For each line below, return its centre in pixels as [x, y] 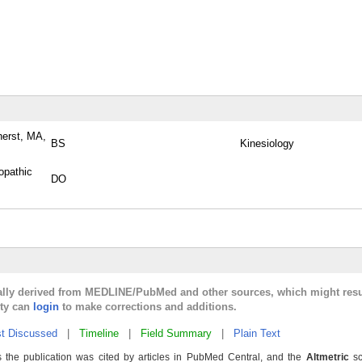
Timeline [99, 333]
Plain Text [257, 333]
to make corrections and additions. [148, 307]
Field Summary [176, 333]
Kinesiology [267, 143]
